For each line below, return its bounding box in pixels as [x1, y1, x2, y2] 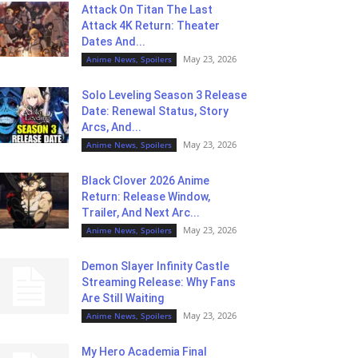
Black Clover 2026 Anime [82, 174, 209, 187]
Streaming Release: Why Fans [82, 276, 236, 288]
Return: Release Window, [82, 190, 210, 203]
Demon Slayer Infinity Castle [82, 260, 229, 272]
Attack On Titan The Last [82, 3, 213, 16]
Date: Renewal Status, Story [82, 105, 229, 117]
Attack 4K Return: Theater [82, 19, 220, 32]
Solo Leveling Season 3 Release [82, 89, 247, 101]
